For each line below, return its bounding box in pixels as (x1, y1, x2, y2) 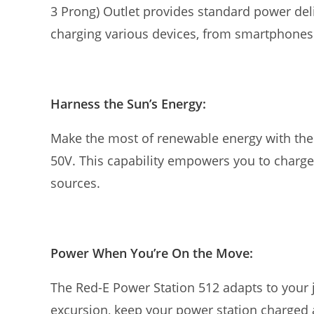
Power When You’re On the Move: (50, 245, 253, 261)
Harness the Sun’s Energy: (50, 95, 206, 112)
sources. (50, 175, 100, 191)
